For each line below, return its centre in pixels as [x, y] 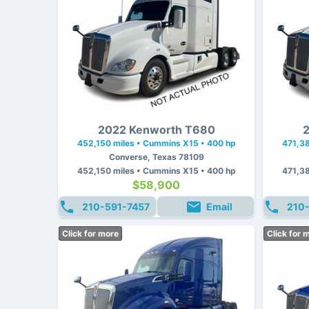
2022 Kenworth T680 [156, 130]
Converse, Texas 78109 [156, 157]
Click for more [90, 233]
